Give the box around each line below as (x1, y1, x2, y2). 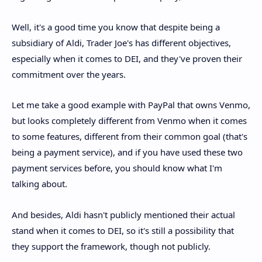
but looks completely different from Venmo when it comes (12, 115, 247, 127)
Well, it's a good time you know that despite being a (12, 20, 220, 33)
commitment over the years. (12, 68, 126, 80)
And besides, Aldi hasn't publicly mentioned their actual (12, 208, 235, 220)
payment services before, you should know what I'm (12, 162, 222, 174)
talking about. (12, 178, 67, 190)
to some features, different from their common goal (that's (12, 130, 247, 143)
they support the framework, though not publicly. (12, 240, 211, 252)
